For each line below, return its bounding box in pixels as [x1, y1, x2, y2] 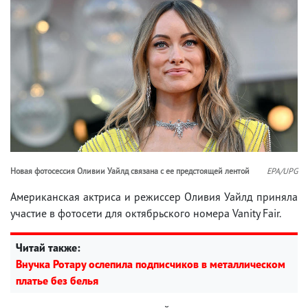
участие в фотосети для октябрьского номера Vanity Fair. [10, 206, 281, 220]
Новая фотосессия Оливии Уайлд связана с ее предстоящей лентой [10, 165, 250, 176]
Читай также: [16, 240, 80, 254]
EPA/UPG [267, 165, 298, 176]
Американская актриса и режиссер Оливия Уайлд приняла [10, 189, 298, 203]
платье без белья [16, 273, 98, 287]
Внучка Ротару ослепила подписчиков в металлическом [16, 256, 285, 271]
